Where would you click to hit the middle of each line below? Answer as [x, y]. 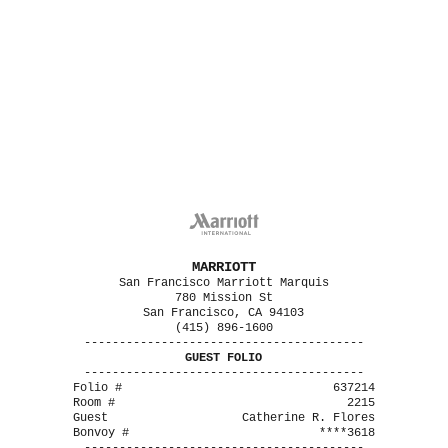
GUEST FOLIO [224, 358]
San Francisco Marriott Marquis [223, 283]
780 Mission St [223, 298]
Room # [93, 403]
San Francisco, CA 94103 [224, 313]
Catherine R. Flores [309, 418]
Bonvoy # [100, 433]
